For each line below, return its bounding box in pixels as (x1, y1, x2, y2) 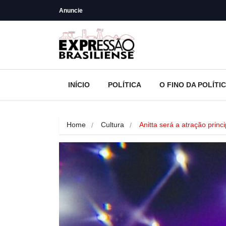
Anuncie (59, 7, 83, 14)
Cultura (101, 120, 124, 129)
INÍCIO (68, 80, 90, 89)
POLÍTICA (108, 80, 141, 89)
